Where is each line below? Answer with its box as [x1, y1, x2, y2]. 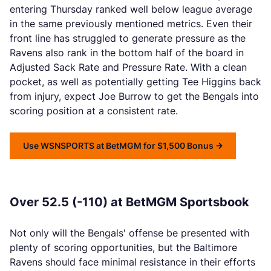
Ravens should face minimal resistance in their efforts [10, 256, 255, 268]
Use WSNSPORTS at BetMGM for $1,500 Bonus [23, 140, 214, 151]
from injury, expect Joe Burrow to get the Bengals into [10, 90, 259, 102]
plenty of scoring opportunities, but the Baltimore [10, 241, 237, 253]
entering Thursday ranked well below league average [10, 3, 252, 15]
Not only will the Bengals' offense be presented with [10, 227, 249, 239]
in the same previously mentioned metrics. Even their [10, 18, 252, 30]
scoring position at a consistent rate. [10, 105, 178, 117]
